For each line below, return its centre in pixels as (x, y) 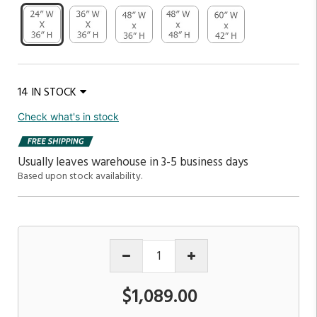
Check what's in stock (68, 116)
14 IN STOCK (47, 93)
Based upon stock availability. (80, 176)
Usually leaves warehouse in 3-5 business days (133, 162)
